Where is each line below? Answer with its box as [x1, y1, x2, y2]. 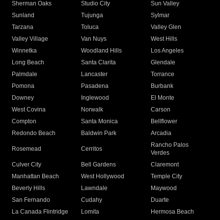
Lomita [81, 208, 100, 216]
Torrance [150, 71, 174, 78]
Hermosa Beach [150, 208, 194, 216]
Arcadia [150, 130, 171, 137]
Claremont [150, 161, 179, 168]
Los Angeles [150, 47, 184, 55]
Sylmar [150, 12, 169, 19]
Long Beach [12, 59, 44, 66]
